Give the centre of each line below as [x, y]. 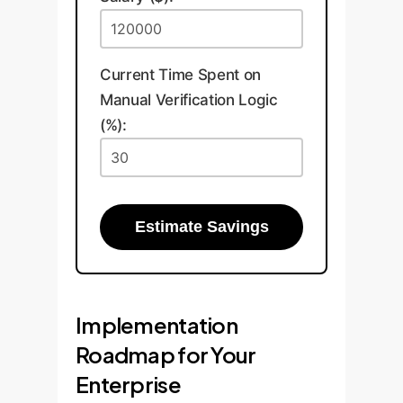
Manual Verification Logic [189, 99]
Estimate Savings [201, 226]
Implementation [157, 324]
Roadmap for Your [166, 354]
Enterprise [128, 384]
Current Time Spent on [180, 74]
